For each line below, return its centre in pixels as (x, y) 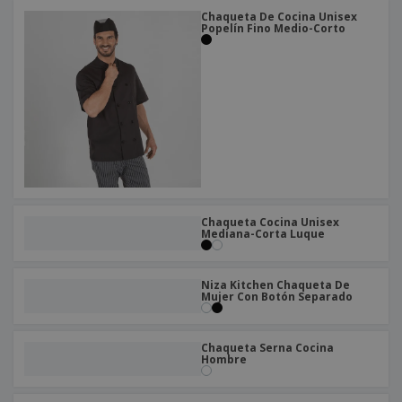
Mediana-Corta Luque (263, 234)
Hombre (224, 360)
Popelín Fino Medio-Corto (273, 29)
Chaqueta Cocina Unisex (270, 223)
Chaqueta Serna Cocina (267, 348)
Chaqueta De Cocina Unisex (279, 17)
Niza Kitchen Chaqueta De (275, 285)
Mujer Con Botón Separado (277, 297)
